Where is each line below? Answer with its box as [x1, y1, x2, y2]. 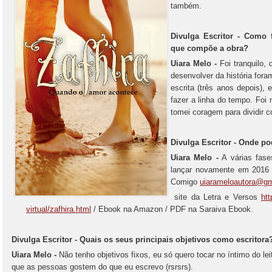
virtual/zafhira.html [26, 205, 91, 214]
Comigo [171, 177, 200, 186]
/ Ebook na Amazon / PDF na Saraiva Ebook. [91, 205, 253, 214]
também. [171, 1, 202, 10]
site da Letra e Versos [171, 192, 261, 202]
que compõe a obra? [171, 44, 248, 53]
